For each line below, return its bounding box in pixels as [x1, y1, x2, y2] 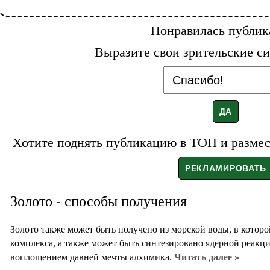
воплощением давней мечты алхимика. [10, 251, 174, 262]
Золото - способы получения [10, 193, 187, 209]
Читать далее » [174, 251, 239, 262]
